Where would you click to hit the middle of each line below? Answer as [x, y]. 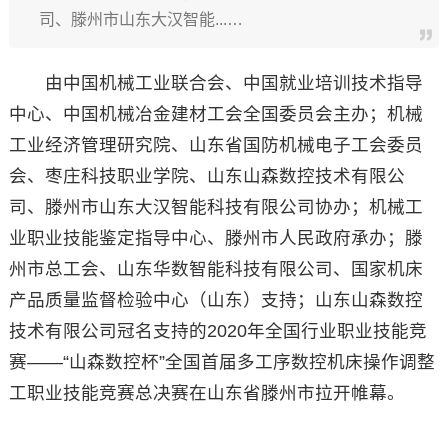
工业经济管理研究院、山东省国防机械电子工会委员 [215, 145]
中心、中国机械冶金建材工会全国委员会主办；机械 [215, 114]
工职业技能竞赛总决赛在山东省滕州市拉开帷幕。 [206, 393]
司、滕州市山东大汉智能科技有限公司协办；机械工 [215, 207]
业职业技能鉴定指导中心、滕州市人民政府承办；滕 [215, 238]
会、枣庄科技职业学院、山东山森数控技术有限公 [206, 176]
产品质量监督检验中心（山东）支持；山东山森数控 [215, 300]
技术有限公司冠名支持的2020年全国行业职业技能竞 [217, 331]
